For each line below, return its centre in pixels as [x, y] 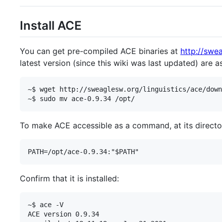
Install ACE [51, 26]
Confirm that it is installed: [69, 179]
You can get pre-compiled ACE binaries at [100, 51]
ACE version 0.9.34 [63, 214]
